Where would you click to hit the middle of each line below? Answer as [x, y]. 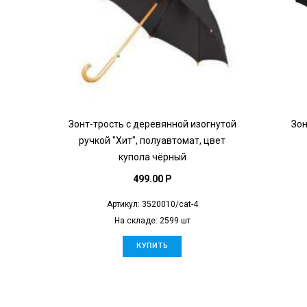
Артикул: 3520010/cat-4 [152, 204]
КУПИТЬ [152, 246]
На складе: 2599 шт [152, 220]
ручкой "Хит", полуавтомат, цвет [152, 140]
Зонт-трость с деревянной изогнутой [152, 124]
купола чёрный [152, 157]
